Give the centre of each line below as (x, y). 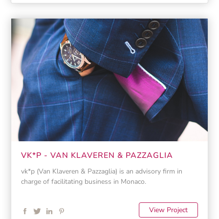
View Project (169, 210)
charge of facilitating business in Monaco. (83, 182)
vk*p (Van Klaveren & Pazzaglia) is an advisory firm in (101, 171)
